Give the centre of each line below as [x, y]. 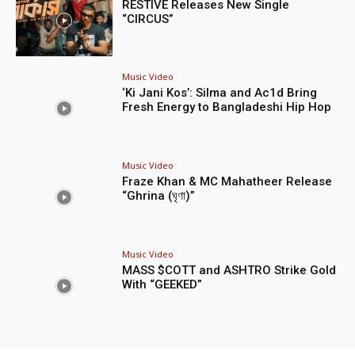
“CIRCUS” [148, 19]
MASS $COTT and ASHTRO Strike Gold [229, 271]
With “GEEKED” [162, 285]
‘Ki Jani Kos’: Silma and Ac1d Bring [220, 93]
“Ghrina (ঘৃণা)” [159, 196]
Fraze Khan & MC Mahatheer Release [227, 182]
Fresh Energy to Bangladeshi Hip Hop [227, 107]
